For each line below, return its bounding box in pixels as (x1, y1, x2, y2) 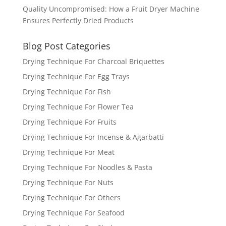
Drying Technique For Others (22, 193, 121, 203)
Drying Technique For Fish (22, 87, 111, 97)
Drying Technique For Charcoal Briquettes (22, 56, 164, 67)
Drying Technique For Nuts (22, 178, 114, 188)
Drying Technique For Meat (22, 147, 115, 157)
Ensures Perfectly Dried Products (22, 16, 134, 26)
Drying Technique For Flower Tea (22, 102, 134, 112)
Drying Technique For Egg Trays (22, 72, 130, 82)
